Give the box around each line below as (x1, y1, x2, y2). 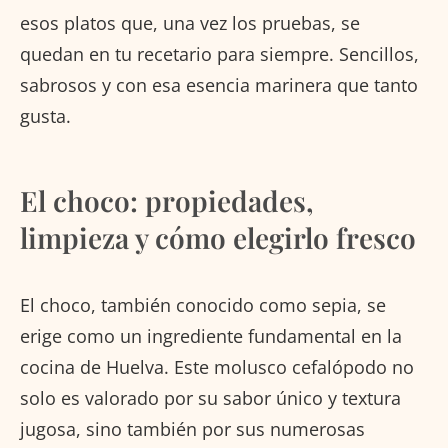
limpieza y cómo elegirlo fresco (20, 218, 416, 256)
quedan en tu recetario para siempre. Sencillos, (20, 41, 419, 66)
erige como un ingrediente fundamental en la (20, 323, 402, 348)
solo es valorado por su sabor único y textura (20, 385, 401, 410)
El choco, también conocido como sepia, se (20, 292, 386, 317)
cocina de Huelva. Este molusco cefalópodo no (20, 354, 414, 379)
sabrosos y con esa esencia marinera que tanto (20, 72, 418, 97)
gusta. (20, 103, 71, 128)
